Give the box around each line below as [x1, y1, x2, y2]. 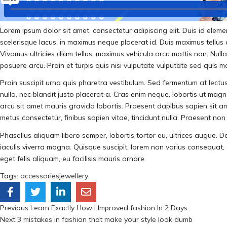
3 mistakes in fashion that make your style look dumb [17, 215, 193, 224]
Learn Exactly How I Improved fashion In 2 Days [30, 203, 187, 212]
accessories [20, 171, 59, 180]
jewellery [59, 171, 88, 180]
